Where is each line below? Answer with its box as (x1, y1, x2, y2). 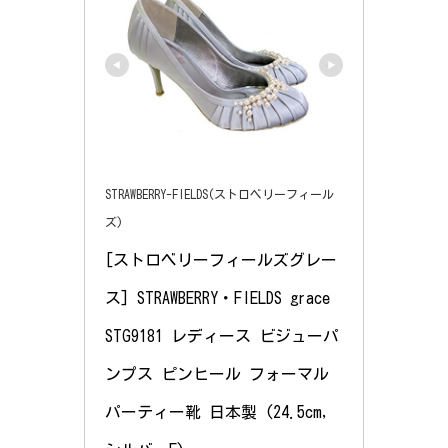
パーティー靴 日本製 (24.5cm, (105, 404, 330, 421)
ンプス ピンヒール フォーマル (105, 366, 329, 383)
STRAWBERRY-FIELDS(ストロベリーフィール (105, 188, 334, 201)
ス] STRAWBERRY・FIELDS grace (105, 290, 330, 307)
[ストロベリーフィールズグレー (105, 252, 337, 269)
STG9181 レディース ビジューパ (105, 328, 339, 345)
